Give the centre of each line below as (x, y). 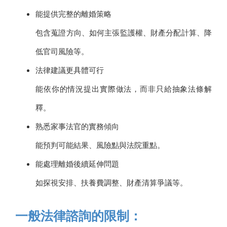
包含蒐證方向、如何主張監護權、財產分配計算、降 (124, 33)
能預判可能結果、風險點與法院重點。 (100, 145)
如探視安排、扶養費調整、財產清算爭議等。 (111, 183)
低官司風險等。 (62, 51)
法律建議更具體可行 (70, 70)
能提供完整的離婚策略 (73, 14)
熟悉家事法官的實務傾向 (77, 126)
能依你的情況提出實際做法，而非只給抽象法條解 (124, 89)
